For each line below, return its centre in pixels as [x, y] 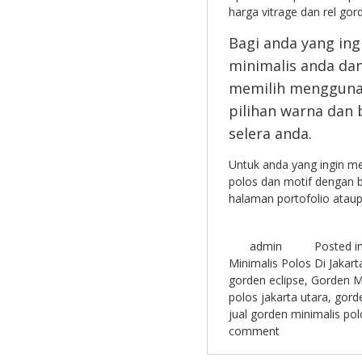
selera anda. [270, 134]
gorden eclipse [266, 280]
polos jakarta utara [278, 297]
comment [254, 331]
